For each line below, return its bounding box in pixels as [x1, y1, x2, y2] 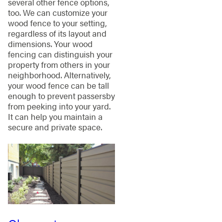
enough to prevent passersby [7, 89, 115, 102]
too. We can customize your [7, 6, 108, 18]
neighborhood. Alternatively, [7, 68, 111, 81]
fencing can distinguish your [7, 48, 112, 60]
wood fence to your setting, [7, 16, 107, 29]
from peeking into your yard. [7, 100, 111, 112]
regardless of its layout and [7, 27, 107, 39]
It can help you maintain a [7, 110, 103, 122]
